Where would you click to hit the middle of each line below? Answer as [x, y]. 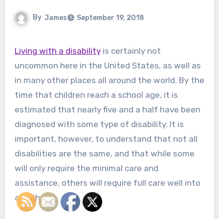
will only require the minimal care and [86, 168]
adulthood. [35, 198]
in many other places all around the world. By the [109, 80]
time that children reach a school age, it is [96, 95]
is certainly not [131, 51]
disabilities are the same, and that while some [104, 154]
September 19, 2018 [110, 18]
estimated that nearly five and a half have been [107, 110]
